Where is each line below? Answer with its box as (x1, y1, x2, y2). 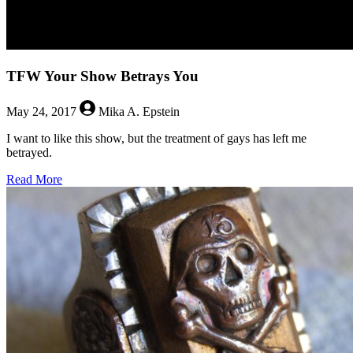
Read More (6, 172, 62, 186)
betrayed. (6, 145, 52, 159)
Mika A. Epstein (95, 104, 180, 118)
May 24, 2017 (6, 104, 80, 118)
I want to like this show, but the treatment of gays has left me (6, 131, 307, 145)
